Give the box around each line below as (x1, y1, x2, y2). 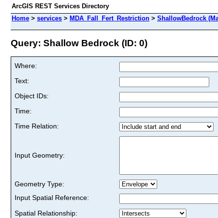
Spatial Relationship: (15, 209, 77, 217)
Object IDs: (15, 91, 49, 100)
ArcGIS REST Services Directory (12, 2, 109, 10)
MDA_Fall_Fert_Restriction (70, 15, 149, 22)
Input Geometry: (15, 151, 65, 159)
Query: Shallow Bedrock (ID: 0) (11, 37, 147, 48)
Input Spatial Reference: (15, 193, 89, 201)
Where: (15, 61, 37, 70)
